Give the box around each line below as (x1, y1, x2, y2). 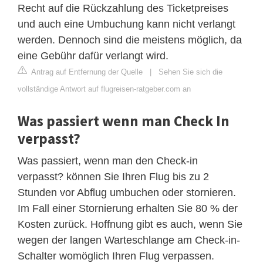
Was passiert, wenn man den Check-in (18, 155, 198, 167)
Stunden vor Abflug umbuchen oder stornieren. (18, 187, 236, 199)
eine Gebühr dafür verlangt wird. (18, 50, 168, 62)
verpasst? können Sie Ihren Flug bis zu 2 (18, 171, 209, 183)
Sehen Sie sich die (159, 68, 222, 77)
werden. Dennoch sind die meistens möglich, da (18, 34, 242, 46)
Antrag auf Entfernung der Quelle (29, 68, 143, 77)
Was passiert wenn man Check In (18, 112, 230, 131)
